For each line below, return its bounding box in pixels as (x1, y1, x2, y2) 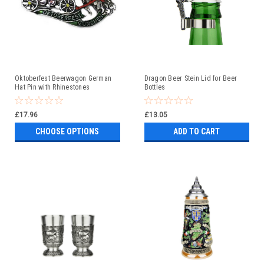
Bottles (144, 83, 166, 92)
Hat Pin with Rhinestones (15, 83, 90, 92)
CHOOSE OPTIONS (35, 127, 100, 137)
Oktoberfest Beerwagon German (15, 74, 111, 83)
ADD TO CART (173, 127, 220, 137)
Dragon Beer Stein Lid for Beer (144, 74, 237, 83)
